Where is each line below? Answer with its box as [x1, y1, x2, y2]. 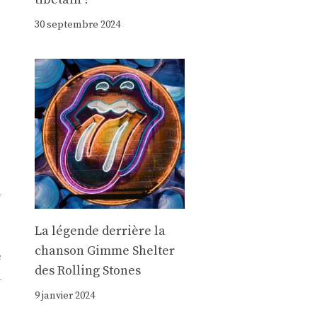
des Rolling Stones [34, 263, 141, 279]
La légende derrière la [34, 223, 166, 240]
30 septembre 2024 [34, 18, 120, 31]
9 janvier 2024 [34, 289, 95, 303]
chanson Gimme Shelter [34, 243, 175, 260]
